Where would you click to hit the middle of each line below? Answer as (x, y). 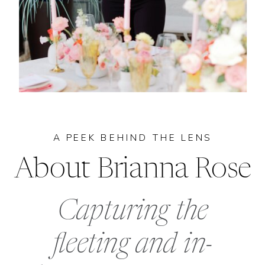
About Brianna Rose (132, 170)
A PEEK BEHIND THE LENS (132, 138)
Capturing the (132, 212)
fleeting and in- (132, 245)
